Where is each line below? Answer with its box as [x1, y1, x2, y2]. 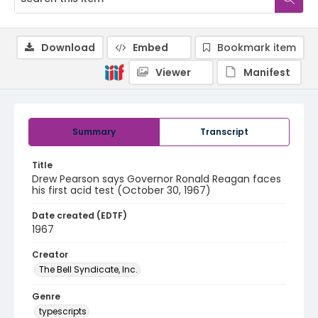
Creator [32, 248, 68, 261]
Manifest [243, 65, 290, 79]
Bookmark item [217, 40, 296, 55]
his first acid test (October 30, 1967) [32, 183, 211, 197]
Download [41, 40, 95, 55]
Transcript [200, 126, 248, 138]
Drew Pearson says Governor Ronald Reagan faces [32, 172, 281, 186]
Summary [72, 126, 116, 138]
